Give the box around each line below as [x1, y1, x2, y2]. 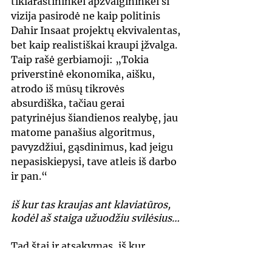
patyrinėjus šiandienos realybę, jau [11, 112, 180, 124]
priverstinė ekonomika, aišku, [11, 68, 157, 81]
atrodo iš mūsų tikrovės [11, 83, 127, 95]
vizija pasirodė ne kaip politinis [11, 10, 163, 22]
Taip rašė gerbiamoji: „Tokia [11, 53, 151, 66]
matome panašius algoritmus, [11, 126, 157, 139]
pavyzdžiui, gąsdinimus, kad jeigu [11, 141, 175, 154]
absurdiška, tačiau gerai [11, 97, 127, 110]
